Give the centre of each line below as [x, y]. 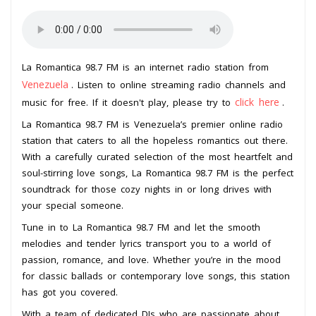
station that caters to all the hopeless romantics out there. [155, 140]
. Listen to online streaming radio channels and [178, 84]
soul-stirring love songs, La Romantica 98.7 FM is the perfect [158, 172]
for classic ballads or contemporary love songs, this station [156, 275]
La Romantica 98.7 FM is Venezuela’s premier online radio [152, 124]
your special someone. [73, 205]
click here [257, 102]
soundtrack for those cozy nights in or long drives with [147, 189]
